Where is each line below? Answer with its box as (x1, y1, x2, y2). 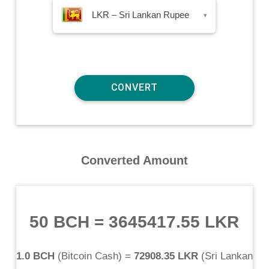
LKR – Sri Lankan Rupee (92, 9, 190, 20)
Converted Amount (80, 153, 188, 167)
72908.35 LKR (133, 250, 198, 262)
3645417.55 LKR (109, 212, 240, 231)
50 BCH (29, 212, 90, 231)
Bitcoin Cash (61, 250, 118, 262)
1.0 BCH (16, 250, 55, 262)
